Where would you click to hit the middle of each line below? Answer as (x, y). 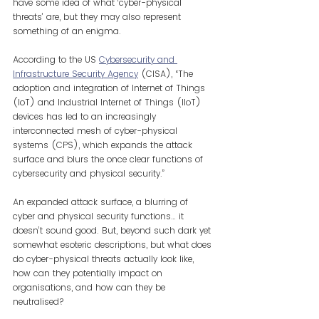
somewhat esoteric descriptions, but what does (114, 245)
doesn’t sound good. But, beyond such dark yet (113, 230)
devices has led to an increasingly (86, 116)
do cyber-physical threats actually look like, (105, 259)
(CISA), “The (168, 74)
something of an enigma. (67, 31)
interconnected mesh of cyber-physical (96, 131)
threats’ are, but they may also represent (98, 17)
